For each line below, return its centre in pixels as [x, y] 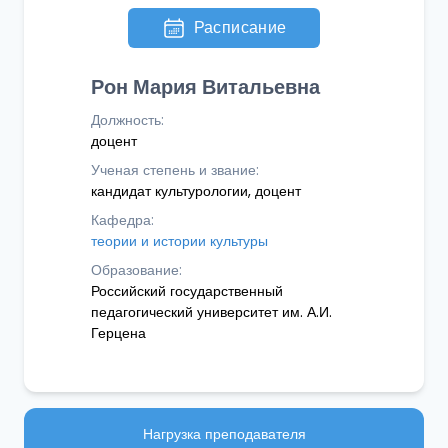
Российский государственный [186, 291]
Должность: [127, 120]
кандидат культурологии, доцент [195, 191]
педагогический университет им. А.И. [211, 312]
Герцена [118, 333]
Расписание [240, 27]
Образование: [136, 270]
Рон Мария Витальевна [205, 87]
